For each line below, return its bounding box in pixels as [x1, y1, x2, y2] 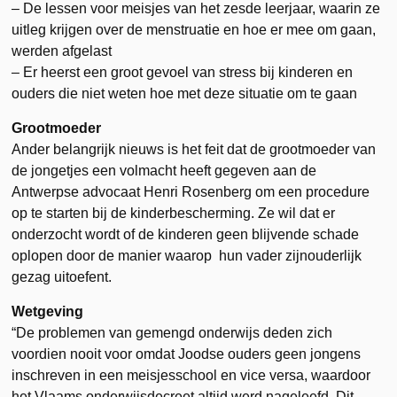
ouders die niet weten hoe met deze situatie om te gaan [12, 85, 358, 101]
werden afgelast [12, 43, 113, 58]
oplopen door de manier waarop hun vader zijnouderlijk [12, 247, 362, 263]
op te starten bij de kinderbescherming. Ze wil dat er [12, 205, 336, 221]
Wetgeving [12, 303, 84, 319]
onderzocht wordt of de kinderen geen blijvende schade [12, 226, 360, 242]
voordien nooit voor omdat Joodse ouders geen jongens [12, 346, 362, 362]
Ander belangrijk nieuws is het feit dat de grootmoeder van [12, 141, 377, 157]
